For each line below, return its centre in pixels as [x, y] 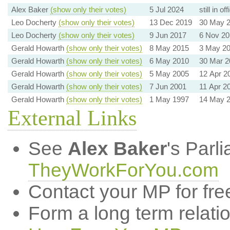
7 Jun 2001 [168, 87]
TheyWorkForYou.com [123, 170]
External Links [72, 118]
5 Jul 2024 [166, 9]
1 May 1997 [169, 99]
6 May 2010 [169, 61]
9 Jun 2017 [168, 35]
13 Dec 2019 [170, 22]
